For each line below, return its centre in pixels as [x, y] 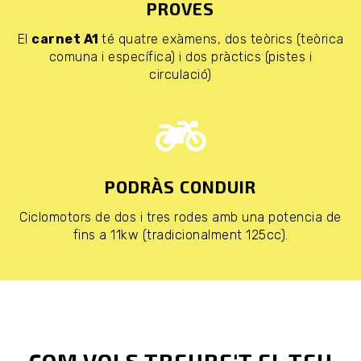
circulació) [180, 75]
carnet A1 [66, 39]
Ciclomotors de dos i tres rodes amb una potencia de [180, 217]
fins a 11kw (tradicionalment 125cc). [180, 235]
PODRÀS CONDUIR [180, 187]
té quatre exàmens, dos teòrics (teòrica [223, 39]
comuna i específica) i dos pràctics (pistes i [180, 57]
